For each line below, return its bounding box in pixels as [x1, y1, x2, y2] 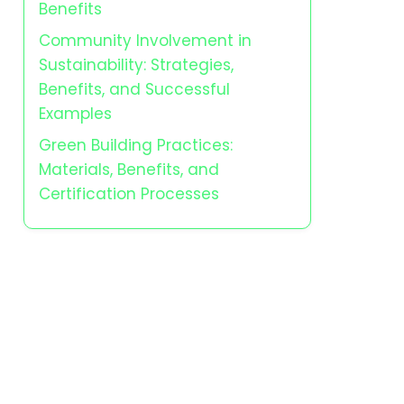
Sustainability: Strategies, [39, 54, 234, 76]
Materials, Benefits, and [39, 159, 219, 180]
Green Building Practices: [39, 134, 233, 156]
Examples [39, 103, 112, 124]
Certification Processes [39, 183, 219, 205]
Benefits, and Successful [39, 78, 230, 100]
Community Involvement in [39, 30, 252, 51]
